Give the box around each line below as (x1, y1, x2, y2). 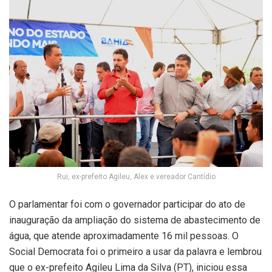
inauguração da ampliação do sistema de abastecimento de (9, 214, 260, 226)
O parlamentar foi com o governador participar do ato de (9, 198, 245, 210)
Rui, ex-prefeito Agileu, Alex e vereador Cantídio (56, 172, 216, 181)
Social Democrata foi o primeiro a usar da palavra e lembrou (9, 245, 262, 257)
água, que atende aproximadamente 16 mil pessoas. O (9, 229, 239, 242)
